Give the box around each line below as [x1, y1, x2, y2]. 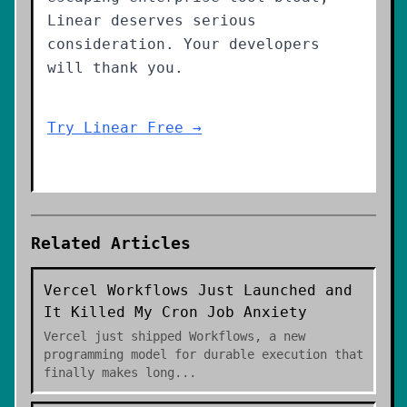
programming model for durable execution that [44, 347, 363, 362]
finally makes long [44, 365, 174, 380]
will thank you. [47, 59, 184, 76]
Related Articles [31, 233, 191, 253]
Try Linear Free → [47, 119, 202, 136]
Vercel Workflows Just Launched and [44, 282, 352, 299]
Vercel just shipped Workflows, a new [44, 329, 305, 343]
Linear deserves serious [47, 12, 256, 29]
